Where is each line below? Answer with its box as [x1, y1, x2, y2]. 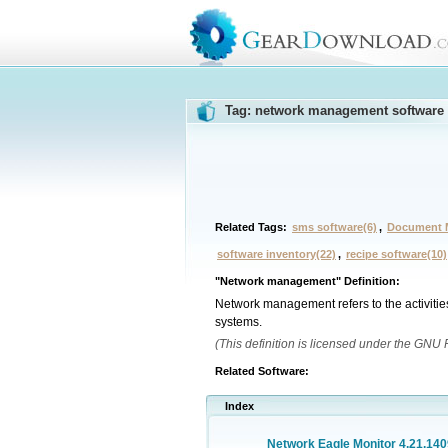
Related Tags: [215, 221, 290, 233]
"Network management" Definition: [215, 275, 400, 287]
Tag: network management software [225, 103, 444, 118]
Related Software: [215, 365, 309, 377]
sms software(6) [292, 221, 377, 233]
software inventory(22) [217, 248, 336, 260]
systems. [215, 315, 262, 329]
